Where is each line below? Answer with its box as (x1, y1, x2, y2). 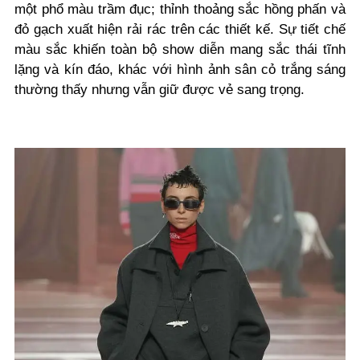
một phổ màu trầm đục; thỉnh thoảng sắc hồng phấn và (14, 2, 346, 18)
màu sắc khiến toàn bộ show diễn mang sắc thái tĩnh (14, 42, 346, 58)
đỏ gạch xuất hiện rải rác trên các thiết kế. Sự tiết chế (14, 22, 346, 38)
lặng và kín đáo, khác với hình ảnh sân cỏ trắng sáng (14, 62, 346, 78)
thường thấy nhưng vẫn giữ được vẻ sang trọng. (14, 82, 309, 98)
